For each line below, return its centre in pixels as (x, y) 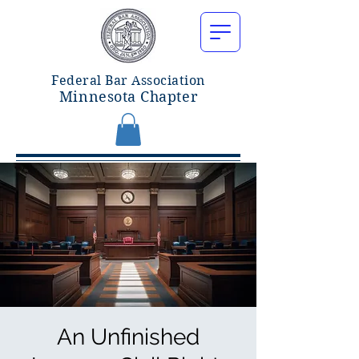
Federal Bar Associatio (124, 81)
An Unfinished (128, 337)
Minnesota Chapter (128, 97)
